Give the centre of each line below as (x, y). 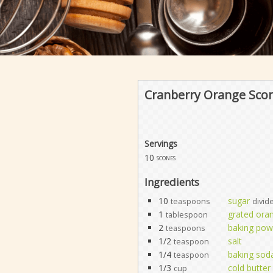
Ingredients (172, 182)
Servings (161, 144)
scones (166, 158)
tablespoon (186, 214)
